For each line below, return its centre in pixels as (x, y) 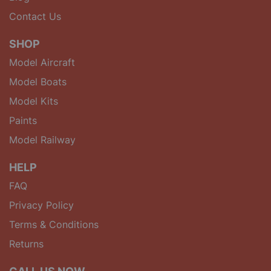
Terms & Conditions (54, 224)
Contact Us (35, 16)
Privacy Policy (41, 205)
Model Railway (42, 139)
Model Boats (38, 81)
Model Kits (34, 101)
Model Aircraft (42, 62)
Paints (23, 120)
